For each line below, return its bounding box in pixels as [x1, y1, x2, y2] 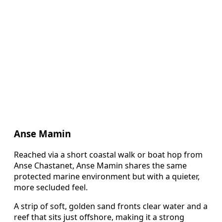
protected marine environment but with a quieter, [14, 171, 200, 182]
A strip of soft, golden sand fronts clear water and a [14, 201, 208, 212]
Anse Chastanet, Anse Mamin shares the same [14, 160, 187, 171]
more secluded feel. [14, 182, 88, 193]
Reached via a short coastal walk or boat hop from [14, 149, 203, 161]
